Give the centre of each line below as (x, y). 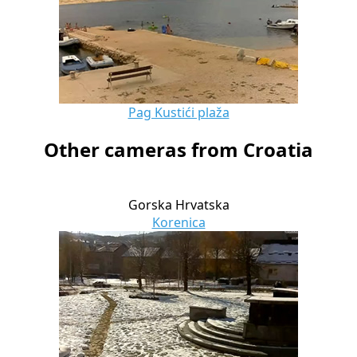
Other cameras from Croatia (178, 150)
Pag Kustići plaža (178, 112)
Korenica (178, 223)
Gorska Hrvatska (178, 205)
